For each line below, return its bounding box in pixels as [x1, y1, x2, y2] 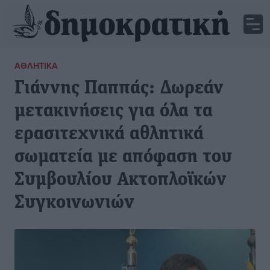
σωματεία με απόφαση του [14, 148, 232, 167]
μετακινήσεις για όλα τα [14, 102, 213, 121]
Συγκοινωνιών [14, 193, 134, 213]
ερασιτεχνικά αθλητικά [14, 125, 204, 144]
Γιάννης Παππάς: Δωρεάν [14, 79, 224, 98]
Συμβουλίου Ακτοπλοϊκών [14, 171, 227, 190]
